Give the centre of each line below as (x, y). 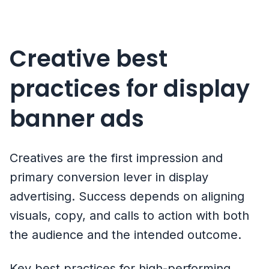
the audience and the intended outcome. (125, 235)
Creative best (89, 59)
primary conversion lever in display (109, 177)
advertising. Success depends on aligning (127, 197)
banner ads (77, 119)
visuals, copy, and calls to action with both (129, 216)
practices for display (130, 89)
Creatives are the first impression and (116, 158)
